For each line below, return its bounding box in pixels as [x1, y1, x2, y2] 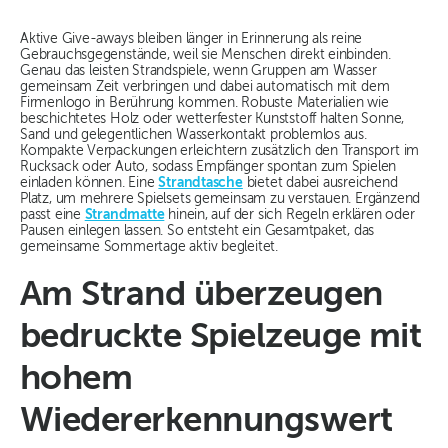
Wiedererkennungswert [20, 404, 393, 440]
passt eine [20, 208, 85, 223]
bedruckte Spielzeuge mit [20, 320, 422, 356]
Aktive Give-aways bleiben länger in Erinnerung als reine [20, 32, 363, 47]
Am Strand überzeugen [20, 278, 383, 314]
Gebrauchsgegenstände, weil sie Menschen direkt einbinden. [20, 48, 392, 63]
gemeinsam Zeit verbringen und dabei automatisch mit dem [20, 80, 390, 95]
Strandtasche [158, 176, 243, 191]
